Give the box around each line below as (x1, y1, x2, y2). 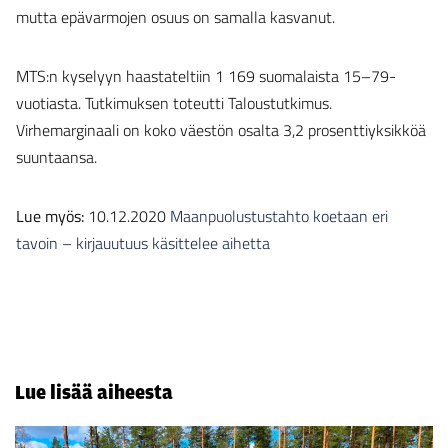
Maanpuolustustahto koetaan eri (170, 204, 388, 229)
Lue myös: (16, 204, 84, 229)
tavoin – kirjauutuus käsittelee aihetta (16, 231, 270, 256)
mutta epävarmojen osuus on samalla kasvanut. (16, 5, 335, 30)
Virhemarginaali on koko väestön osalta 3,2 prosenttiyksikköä (16, 118, 426, 143)
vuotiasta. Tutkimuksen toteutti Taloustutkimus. (16, 91, 332, 116)
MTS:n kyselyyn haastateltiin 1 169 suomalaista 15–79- (16, 64, 396, 89)
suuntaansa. (16, 145, 97, 170)
